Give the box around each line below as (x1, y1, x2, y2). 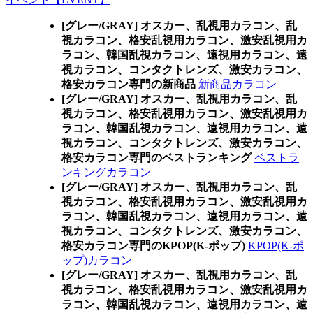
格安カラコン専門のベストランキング (61, 152, 252, 163)
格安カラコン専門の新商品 (61, 78, 196, 90)
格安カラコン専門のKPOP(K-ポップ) (61, 240, 245, 252)
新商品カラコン (198, 78, 277, 90)
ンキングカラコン (61, 166, 151, 178)
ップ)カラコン (61, 254, 132, 266)
